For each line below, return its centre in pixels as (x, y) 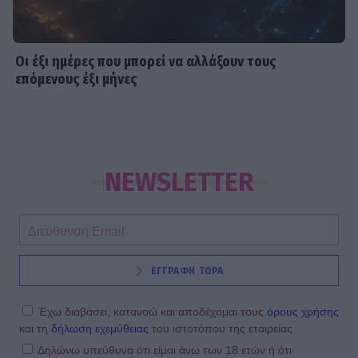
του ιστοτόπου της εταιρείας (221, 328)
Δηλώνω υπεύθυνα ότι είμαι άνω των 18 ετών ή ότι (165, 350)
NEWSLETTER (179, 182)
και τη (35, 328)
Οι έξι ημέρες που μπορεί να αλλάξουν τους (146, 62)
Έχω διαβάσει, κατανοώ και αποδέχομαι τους (153, 311)
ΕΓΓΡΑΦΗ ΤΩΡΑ (187, 270)
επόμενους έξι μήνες (76, 79)
